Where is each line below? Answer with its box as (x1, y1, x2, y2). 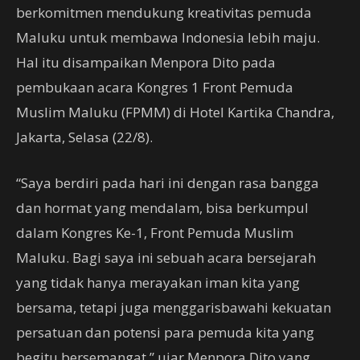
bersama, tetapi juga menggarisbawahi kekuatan (16, 298, 331, 317)
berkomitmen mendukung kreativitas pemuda (16, 3, 312, 22)
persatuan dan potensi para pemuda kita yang (16, 323, 314, 342)
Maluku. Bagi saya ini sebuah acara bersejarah (16, 248, 316, 267)
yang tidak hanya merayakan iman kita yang (16, 273, 300, 292)
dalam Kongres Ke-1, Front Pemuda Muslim (16, 223, 293, 242)
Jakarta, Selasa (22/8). (16, 128, 153, 146)
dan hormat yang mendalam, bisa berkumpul (16, 198, 309, 217)
